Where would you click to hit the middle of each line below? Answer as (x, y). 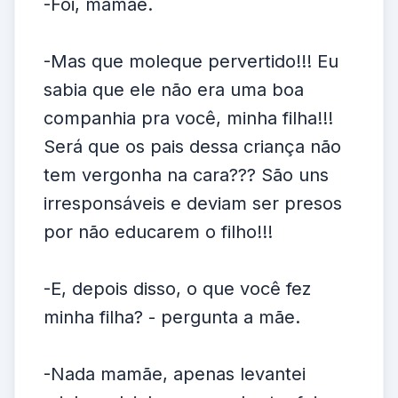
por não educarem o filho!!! (158, 232)
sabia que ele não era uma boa (174, 90)
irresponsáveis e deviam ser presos (193, 203)
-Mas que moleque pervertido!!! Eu (191, 61)
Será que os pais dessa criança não (192, 147)
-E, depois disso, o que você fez (177, 289)
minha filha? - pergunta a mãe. (172, 317)
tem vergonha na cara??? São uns (186, 175)
